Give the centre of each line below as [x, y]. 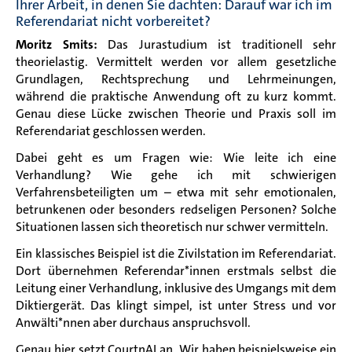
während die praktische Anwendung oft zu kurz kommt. [176, 96]
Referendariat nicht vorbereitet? [113, 21]
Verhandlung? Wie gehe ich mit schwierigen [176, 174]
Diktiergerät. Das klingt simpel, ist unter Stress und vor [176, 305]
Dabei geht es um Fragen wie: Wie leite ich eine [176, 157]
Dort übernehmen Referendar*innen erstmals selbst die [176, 270]
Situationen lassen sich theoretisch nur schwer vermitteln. [172, 226]
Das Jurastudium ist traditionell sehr [216, 44]
